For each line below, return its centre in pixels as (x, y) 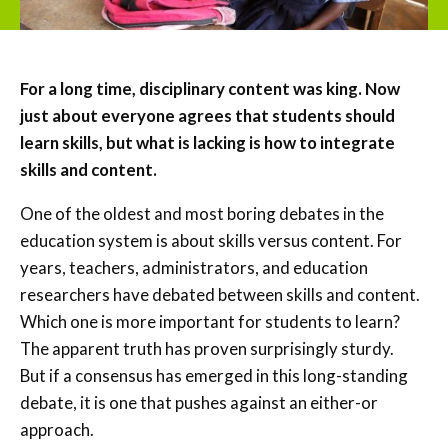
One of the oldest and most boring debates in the (202, 213)
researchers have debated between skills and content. (220, 294)
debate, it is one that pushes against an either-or (199, 402)
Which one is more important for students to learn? (210, 321)
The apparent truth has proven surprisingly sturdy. (207, 348)
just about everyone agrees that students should (207, 115)
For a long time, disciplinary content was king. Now (210, 88)
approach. (57, 429)
